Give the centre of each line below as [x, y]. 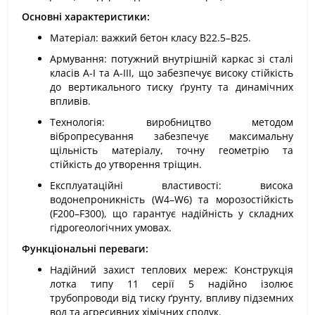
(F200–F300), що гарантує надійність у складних [172, 213]
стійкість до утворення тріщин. [126, 164]
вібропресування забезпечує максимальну [172, 136]
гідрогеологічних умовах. [111, 227]
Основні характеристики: [86, 17]
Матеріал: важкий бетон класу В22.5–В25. [150, 38]
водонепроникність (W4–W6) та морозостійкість [172, 199]
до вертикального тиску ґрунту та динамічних [172, 87]
